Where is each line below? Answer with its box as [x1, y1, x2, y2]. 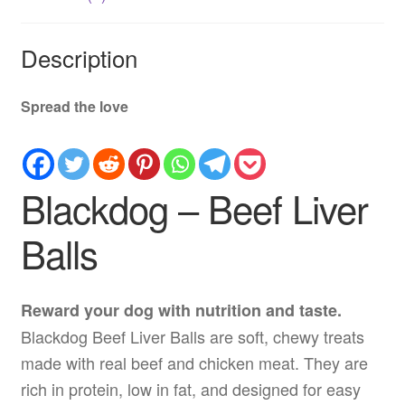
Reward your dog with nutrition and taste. [20, 297, 342, 322]
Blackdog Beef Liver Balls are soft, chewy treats [20, 324, 364, 348]
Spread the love [20, 96, 128, 118]
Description [20, 41, 137, 75]
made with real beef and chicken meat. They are [20, 350, 368, 374]
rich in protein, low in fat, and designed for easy [20, 376, 361, 400]
